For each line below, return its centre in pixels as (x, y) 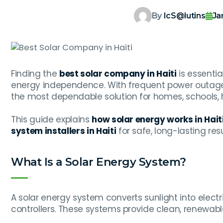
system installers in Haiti (64, 131)
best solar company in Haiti (118, 74)
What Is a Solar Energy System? (99, 162)
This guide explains (52, 120)
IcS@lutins (184, 16)
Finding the (35, 74)
